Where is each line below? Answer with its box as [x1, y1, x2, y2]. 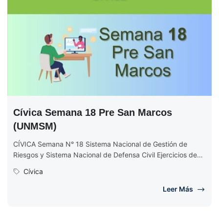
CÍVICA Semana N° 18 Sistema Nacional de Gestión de [13, 139, 187, 148]
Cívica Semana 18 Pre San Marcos [13, 107, 172, 118]
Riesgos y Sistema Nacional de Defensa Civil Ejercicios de [13, 150, 197, 159]
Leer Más [163, 184, 193, 193]
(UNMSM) [13, 120, 57, 131]
